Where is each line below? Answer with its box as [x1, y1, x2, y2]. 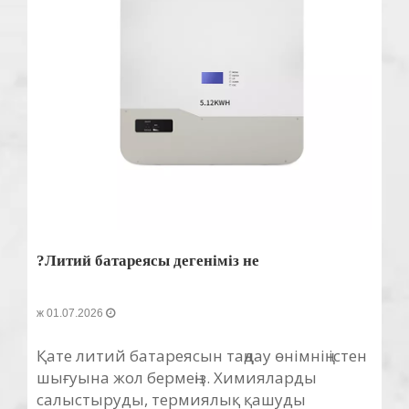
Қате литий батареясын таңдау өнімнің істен [37, 345, 367, 366]
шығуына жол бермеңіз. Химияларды [37, 367, 317, 388]
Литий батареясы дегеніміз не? [45, 252, 259, 269]
